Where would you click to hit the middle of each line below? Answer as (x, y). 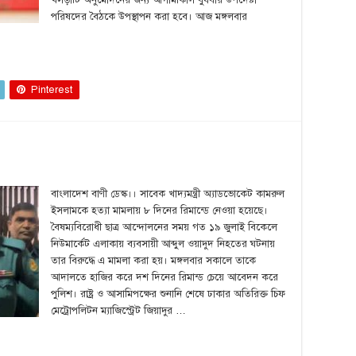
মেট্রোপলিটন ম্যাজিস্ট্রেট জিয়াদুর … (118, 311)
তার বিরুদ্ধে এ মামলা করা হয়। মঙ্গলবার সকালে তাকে (153, 261)
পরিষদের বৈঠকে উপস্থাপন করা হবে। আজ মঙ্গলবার (149, 17)
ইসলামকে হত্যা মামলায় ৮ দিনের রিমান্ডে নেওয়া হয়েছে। (159, 211)
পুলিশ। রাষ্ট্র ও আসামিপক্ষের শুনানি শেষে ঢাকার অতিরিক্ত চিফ (168, 294)
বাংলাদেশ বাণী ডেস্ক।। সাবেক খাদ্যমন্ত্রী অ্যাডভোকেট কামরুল (168, 194)
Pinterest (52, 90)
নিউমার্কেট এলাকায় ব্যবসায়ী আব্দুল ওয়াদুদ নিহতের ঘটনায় (163, 244)
